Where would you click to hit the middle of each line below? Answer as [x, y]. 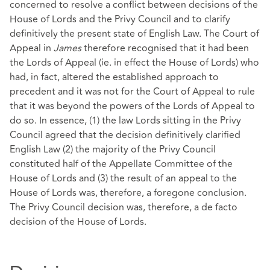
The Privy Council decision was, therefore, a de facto [124, 208]
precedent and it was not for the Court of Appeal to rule [132, 92]
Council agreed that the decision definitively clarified [125, 135]
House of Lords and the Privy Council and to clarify [120, 20]
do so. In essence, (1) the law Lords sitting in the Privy [125, 121]
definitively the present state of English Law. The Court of [134, 34]
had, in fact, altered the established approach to [114, 77]
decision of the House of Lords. [78, 222]
